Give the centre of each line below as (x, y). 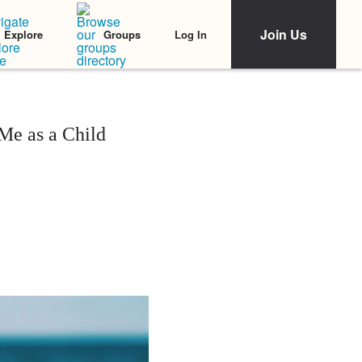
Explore (23, 34)
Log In (191, 34)
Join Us (284, 34)
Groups (122, 34)
